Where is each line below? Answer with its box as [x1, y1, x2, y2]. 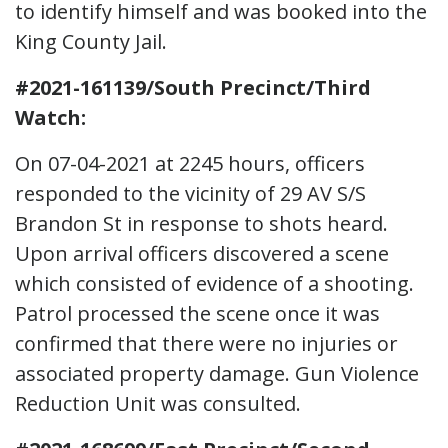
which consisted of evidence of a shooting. [15, 269, 414, 297]
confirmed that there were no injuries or [15, 329, 398, 357]
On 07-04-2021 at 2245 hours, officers [15, 149, 365, 177]
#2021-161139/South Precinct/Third [15, 73, 371, 101]
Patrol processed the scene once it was [15, 299, 380, 327]
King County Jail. [15, 27, 167, 55]
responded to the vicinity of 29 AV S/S [15, 179, 366, 207]
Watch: [15, 103, 86, 131]
